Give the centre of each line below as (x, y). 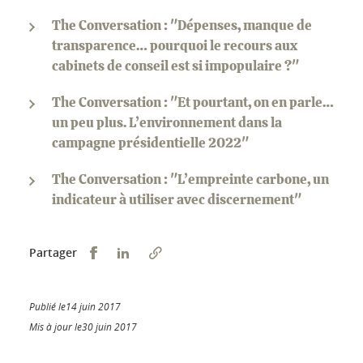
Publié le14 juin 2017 (75, 307)
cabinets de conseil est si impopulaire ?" (175, 66)
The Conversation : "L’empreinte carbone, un (190, 180)
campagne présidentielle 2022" (150, 143)
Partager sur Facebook (163, 252)
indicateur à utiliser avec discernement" (177, 200)
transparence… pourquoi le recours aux (175, 46)
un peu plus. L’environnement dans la (167, 123)
